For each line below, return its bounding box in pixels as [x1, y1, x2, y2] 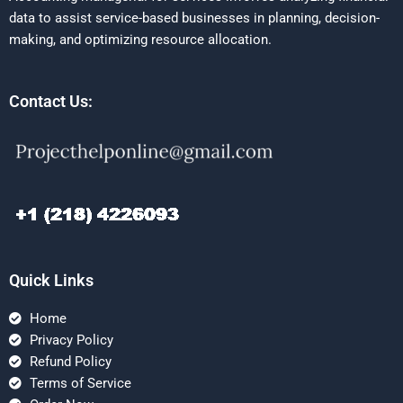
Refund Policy [29, 353, 112, 370]
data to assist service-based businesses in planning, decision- [9, 10, 380, 27]
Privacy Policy [29, 331, 113, 348]
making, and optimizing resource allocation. [9, 31, 272, 49]
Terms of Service [29, 374, 131, 391]
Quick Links [9, 270, 94, 290]
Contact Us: [9, 91, 93, 111]
